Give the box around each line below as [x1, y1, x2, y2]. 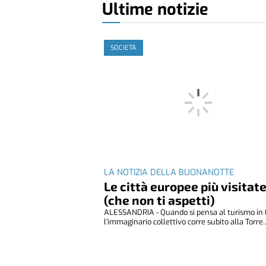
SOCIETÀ [110, 43, 137, 53]
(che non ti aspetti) [104, 192, 216, 207]
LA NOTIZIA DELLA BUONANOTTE [104, 166, 235, 178]
